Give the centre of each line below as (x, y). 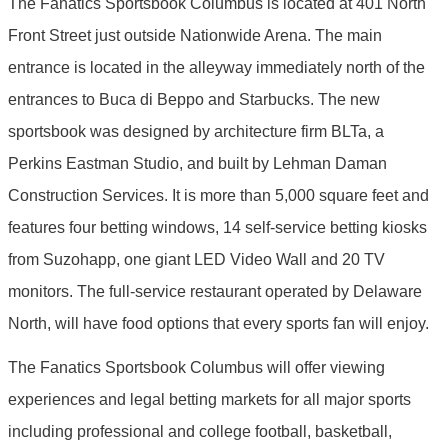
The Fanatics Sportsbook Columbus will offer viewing (196, 367)
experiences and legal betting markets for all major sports (209, 399)
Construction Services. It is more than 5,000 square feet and (218, 195)
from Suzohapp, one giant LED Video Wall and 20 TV (196, 259)
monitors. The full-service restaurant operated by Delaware (215, 291)
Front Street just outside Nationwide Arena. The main (195, 35)
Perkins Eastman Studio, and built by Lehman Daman (197, 163)
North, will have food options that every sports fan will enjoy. (218, 323)
